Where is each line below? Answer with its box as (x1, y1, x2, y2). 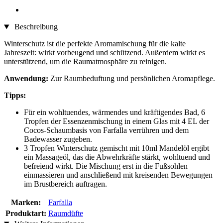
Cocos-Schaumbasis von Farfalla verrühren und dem (24, 126, 189, 135)
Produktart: (5, 209, 46, 218)
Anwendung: (4, 74, 50, 83)
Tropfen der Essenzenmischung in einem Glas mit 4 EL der (24, 117, 209, 126)
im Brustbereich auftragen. (24, 180, 107, 189)
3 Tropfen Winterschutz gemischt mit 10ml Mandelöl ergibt (24, 144, 209, 153)
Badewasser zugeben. (24, 135, 92, 144)
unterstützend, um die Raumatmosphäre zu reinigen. (4, 57, 167, 66)
